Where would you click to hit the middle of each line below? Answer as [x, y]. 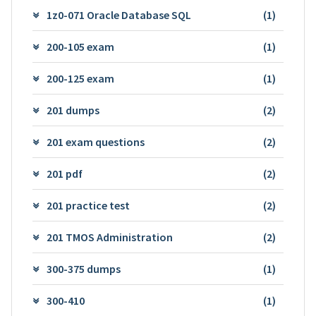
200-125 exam [80, 78]
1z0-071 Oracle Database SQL [119, 14]
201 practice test [88, 205]
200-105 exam [80, 46]
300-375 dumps [83, 268]
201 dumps [73, 110]
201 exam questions [95, 141]
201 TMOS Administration [109, 237]
